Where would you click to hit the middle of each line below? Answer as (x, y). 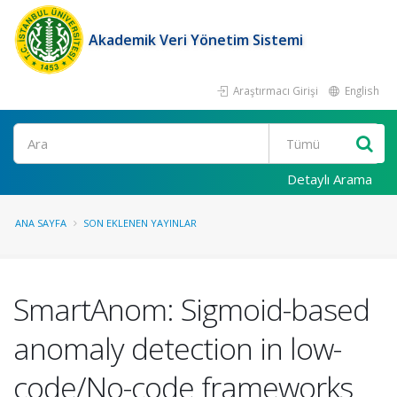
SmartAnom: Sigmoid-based (191, 309)
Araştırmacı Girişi (274, 90)
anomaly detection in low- (177, 348)
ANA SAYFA (41, 223)
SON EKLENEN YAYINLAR (140, 223)
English (361, 90)
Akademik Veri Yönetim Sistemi (196, 40)
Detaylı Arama (330, 179)
